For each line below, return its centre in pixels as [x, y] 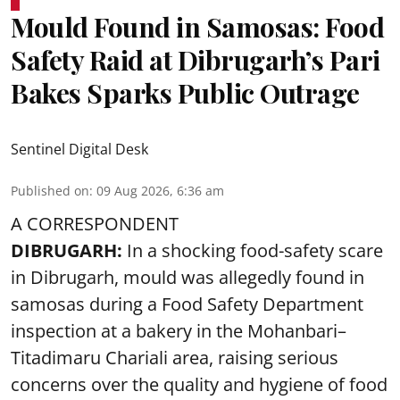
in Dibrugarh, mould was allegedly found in [187, 277]
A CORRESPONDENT [95, 223]
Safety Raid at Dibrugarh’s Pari [196, 59]
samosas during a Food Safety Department [187, 304]
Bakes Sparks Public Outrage [185, 92]
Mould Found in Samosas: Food [197, 26]
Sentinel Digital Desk [79, 149]
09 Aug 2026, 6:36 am [160, 190]
